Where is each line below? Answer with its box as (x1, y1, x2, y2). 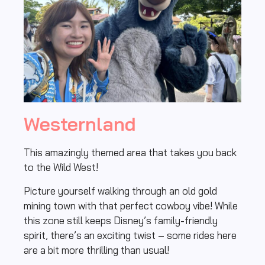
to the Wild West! (24, 161, 101, 174)
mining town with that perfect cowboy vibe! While (24, 199, 238, 212)
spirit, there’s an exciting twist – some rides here (24, 228, 237, 241)
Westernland (24, 112, 136, 136)
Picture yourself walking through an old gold (24, 184, 217, 197)
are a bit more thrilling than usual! (24, 243, 169, 256)
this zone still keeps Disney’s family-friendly (24, 214, 218, 227)
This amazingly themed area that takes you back (24, 146, 237, 159)
